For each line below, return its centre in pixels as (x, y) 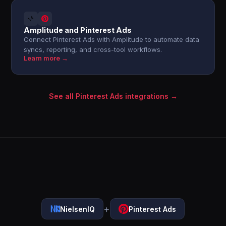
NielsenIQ (77, 209)
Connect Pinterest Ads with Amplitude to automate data (112, 39)
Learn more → (46, 58)
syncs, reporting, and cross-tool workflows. (93, 49)
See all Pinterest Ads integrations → (113, 96)
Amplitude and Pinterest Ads (78, 30)
